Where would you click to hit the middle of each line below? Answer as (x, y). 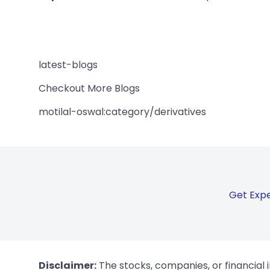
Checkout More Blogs (89, 88)
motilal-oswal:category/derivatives (122, 111)
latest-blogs (68, 64)
